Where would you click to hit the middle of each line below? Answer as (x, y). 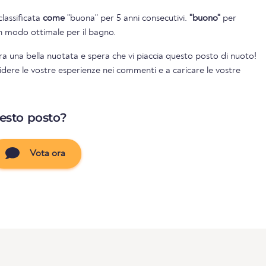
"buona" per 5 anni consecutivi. (127, 18)
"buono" (205, 18)
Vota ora (46, 153)
